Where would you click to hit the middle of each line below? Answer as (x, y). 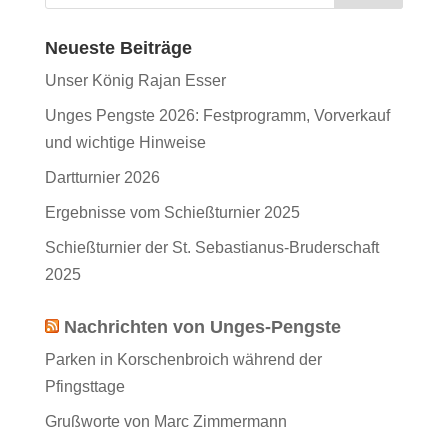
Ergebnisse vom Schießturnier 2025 (172, 213)
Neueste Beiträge (118, 48)
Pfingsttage (84, 387)
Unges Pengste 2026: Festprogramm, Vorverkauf (217, 116)
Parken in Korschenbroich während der (183, 360)
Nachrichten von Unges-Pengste (202, 327)
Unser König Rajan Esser (135, 81)
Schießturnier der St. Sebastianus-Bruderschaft (211, 248)
